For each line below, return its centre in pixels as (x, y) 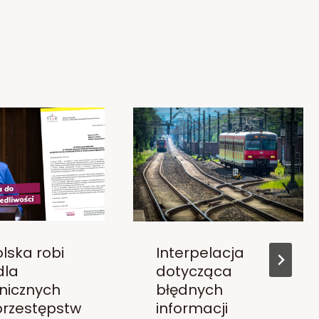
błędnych (189, 290)
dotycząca (194, 272)
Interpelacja (200, 253)
